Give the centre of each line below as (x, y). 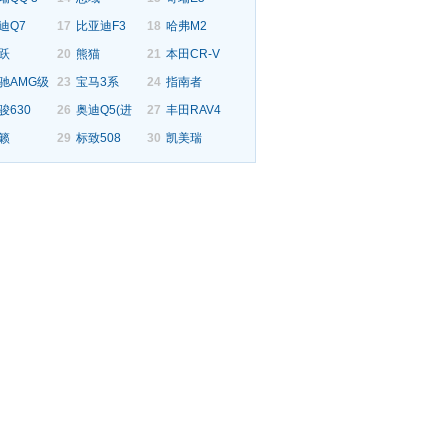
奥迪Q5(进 (104, 110)
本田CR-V (193, 54)
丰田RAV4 (193, 110)
